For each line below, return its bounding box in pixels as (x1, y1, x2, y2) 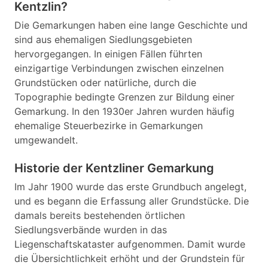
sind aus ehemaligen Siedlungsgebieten (14, 33, 192, 45)
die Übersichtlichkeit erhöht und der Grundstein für (14, 252, 245, 264)
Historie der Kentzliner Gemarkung (14, 161, 214, 175)
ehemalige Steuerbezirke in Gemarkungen (14, 120, 203, 132)
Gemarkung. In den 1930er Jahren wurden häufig (14, 105, 234, 117)
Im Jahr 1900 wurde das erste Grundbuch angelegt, (14, 181, 246, 193)
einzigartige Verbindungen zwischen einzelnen (14, 62, 224, 74)
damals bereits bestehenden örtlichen (14, 209, 185, 221)
